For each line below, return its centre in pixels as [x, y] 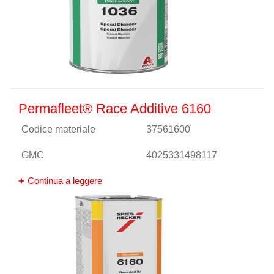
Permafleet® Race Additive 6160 [115, 109]
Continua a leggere [65, 181]
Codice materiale [58, 129]
